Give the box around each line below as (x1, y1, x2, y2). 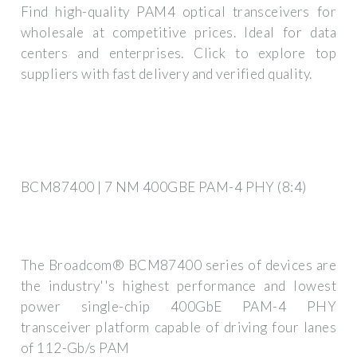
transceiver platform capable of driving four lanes (21, 319, 336, 336)
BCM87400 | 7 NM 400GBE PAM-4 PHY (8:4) (21, 178, 307, 195)
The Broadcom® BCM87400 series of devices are (21, 257, 336, 274)
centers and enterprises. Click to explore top (21, 45, 336, 62)
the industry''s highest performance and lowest (21, 277, 336, 295)
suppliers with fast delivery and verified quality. (21, 65, 312, 83)
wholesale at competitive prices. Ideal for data (21, 24, 336, 41)
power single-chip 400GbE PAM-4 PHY (21, 298, 336, 316)
